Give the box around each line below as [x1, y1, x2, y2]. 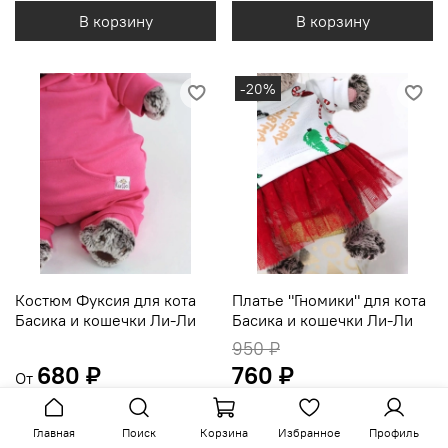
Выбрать [84, 408, 147, 429]
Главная [33, 425, 76, 440]
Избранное [277, 425, 340, 440]
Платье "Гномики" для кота [232, 290, 426, 311]
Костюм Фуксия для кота [15, 290, 196, 311]
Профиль [368, 425, 419, 440]
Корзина [199, 425, 248, 440]
